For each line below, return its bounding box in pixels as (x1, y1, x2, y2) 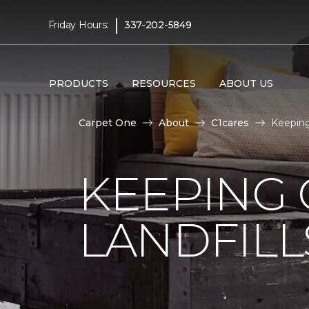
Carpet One (79, 117, 137, 129)
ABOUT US (219, 77, 273, 90)
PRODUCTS (48, 77, 108, 90)
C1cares (211, 117, 249, 129)
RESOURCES (131, 77, 196, 90)
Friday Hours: (48, 18, 109, 31)
